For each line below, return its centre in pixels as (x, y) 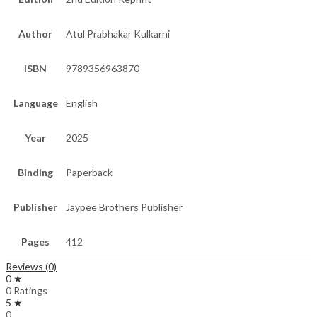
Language (35, 103)
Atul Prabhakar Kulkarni (118, 34)
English (82, 103)
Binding (35, 173)
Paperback (89, 173)
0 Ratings (27, 291)
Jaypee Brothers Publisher (124, 207)
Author (35, 34)
